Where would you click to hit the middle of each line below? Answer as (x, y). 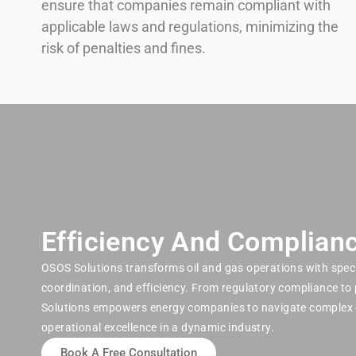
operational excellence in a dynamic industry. (158, 327)
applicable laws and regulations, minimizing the (190, 27)
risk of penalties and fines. (124, 48)
